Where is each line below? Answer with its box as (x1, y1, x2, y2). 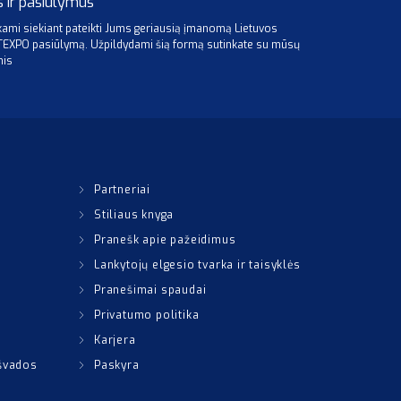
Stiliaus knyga (94, 208, 175, 222)
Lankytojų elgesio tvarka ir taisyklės (94, 258, 301, 272)
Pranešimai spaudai (94, 283, 207, 297)
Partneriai (94, 183, 150, 197)
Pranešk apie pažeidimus (94, 233, 236, 247)
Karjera (94, 333, 136, 347)
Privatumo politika (94, 308, 200, 322)
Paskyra (94, 358, 140, 372)
